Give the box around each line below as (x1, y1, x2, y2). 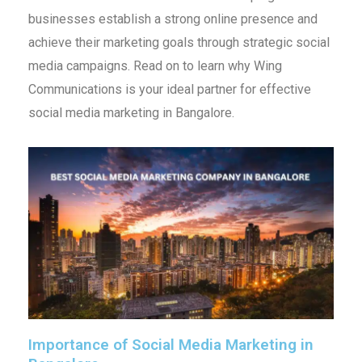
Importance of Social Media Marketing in (27, 335, 314, 355)
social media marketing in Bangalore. (27, 105, 234, 121)
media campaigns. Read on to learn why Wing (27, 58, 282, 74)
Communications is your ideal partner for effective (27, 82, 311, 98)
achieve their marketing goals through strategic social (27, 35, 330, 51)
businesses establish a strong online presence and (27, 11, 318, 27)
